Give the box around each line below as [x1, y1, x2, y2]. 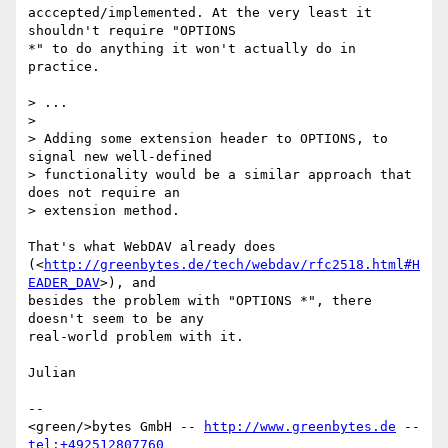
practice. [28, 59, 100, 75]
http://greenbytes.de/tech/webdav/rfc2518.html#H [44, 257, 420, 273]
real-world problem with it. [28, 329, 244, 345]
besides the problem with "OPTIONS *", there [28, 293, 372, 309]
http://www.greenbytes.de [204, 419, 396, 435]
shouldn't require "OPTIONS [28, 23, 244, 39]
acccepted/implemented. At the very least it [28, 5, 372, 21]
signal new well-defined [28, 149, 212, 165]
